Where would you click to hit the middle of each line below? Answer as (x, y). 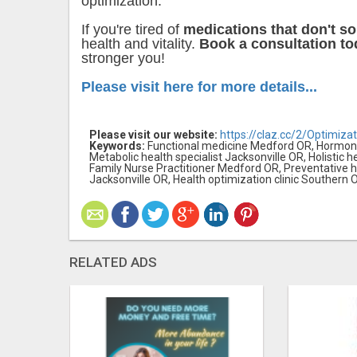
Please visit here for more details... (199, 87)
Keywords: (117, 146)
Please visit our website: (153, 135)
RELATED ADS (113, 263)
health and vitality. (140, 44)
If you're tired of (132, 30)
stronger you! (123, 59)
